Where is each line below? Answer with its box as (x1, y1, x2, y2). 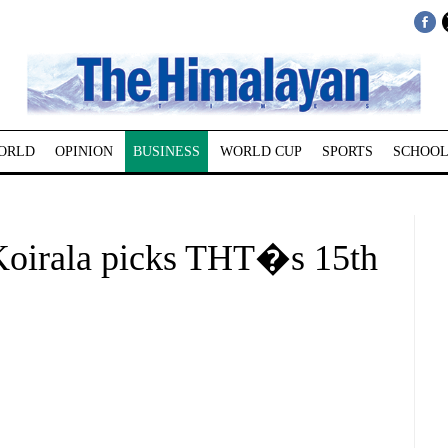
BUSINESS (132, 144, 200, 159)
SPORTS (321, 144, 373, 159)
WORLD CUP (219, 144, 302, 159)
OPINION (54, 144, 113, 159)
